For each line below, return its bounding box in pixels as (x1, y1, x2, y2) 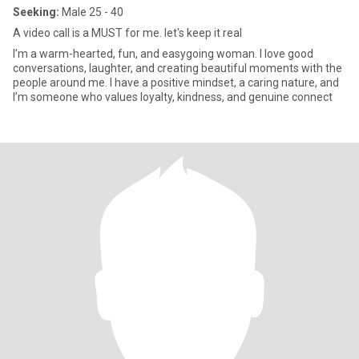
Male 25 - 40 (59, 6, 123, 18)
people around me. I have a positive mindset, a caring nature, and (13, 76, 339, 89)
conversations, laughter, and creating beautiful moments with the (13, 62, 342, 75)
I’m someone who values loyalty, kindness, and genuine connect (13, 91, 333, 103)
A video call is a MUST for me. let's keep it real (13, 26, 242, 39)
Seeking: (13, 6, 59, 18)
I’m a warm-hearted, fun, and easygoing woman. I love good (13, 47, 313, 60)
